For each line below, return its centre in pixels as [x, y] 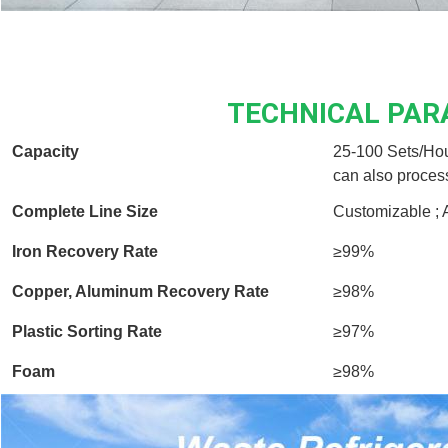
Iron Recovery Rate [85, 251]
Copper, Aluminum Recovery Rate [140, 291]
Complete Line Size [85, 211]
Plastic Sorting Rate [87, 331]
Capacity [45, 151]
